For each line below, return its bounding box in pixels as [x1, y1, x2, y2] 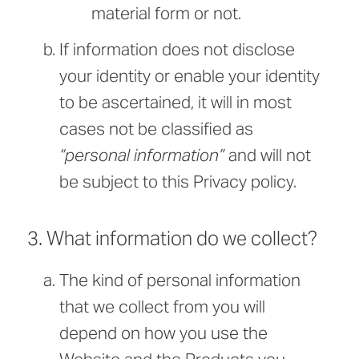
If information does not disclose [59, 38, 295, 61]
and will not [224, 144, 311, 167]
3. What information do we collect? [27, 226, 317, 252]
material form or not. [91, 2, 241, 25]
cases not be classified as [59, 118, 253, 140]
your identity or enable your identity [59, 65, 320, 87]
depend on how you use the [59, 322, 268, 345]
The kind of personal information [59, 269, 301, 292]
